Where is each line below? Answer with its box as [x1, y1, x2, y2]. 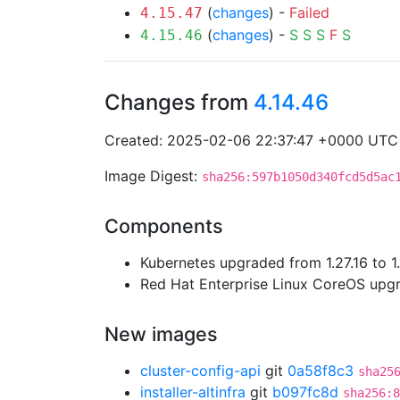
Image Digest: [104, 167, 202, 185]
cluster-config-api [140, 362, 261, 379]
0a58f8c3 [287, 362, 354, 379]
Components [104, 214, 223, 237]
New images [104, 322, 218, 346]
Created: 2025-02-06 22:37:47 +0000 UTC [104, 131, 398, 149]
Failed [289, 4, 329, 21]
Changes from [104, 89, 254, 115]
